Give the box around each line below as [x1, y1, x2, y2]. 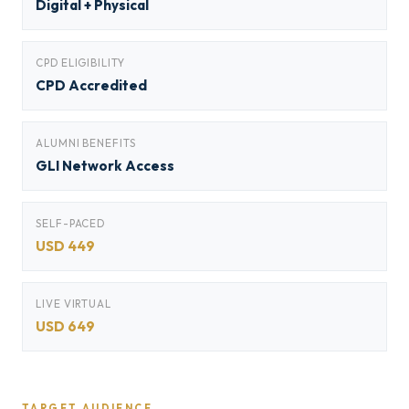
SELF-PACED [36, 216, 106, 230]
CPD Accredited [36, 77, 147, 94]
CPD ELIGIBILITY [36, 56, 125, 69]
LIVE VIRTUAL [36, 297, 112, 310]
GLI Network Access [36, 157, 174, 174]
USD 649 [36, 318, 95, 335]
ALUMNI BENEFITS [36, 136, 136, 150]
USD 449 [36, 237, 95, 255]
